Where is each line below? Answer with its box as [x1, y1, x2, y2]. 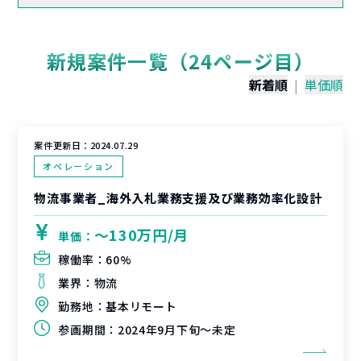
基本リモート [106, 298, 177, 314]
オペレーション [43, 160, 114, 172]
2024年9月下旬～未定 [117, 322, 236, 338]
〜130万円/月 [93, 224, 189, 245]
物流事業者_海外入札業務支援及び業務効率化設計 [34, 189, 322, 206]
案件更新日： [34, 139, 90, 151]
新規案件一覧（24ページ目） [46, 47, 315, 75]
